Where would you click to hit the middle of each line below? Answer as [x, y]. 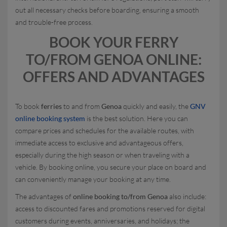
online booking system [50, 118]
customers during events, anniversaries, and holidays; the [102, 221]
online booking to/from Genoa [120, 196]
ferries [51, 106]
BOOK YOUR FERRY [113, 42]
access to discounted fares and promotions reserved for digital [110, 209]
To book [28, 106]
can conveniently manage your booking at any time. [93, 179]
